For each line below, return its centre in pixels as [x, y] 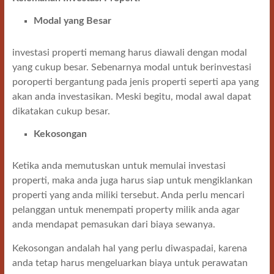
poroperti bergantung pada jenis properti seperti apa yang [135, 82]
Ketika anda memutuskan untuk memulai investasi [119, 166]
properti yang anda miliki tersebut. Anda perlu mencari [128, 195]
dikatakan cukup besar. [61, 111]
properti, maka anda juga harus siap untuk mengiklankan [132, 180]
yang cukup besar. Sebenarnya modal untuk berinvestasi [131, 67]
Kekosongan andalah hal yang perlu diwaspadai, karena [129, 248]
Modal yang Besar [72, 21]
